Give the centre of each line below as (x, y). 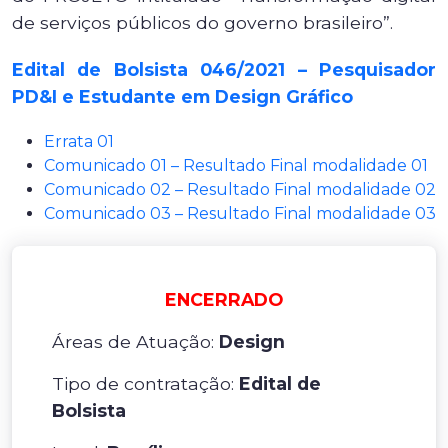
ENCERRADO (224, 299)
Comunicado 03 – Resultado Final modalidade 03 (240, 213)
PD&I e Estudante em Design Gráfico (182, 96)
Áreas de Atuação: (135, 341)
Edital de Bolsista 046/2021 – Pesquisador (224, 69)
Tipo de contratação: (145, 383)
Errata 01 (79, 141)
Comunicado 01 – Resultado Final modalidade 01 (236, 165)
